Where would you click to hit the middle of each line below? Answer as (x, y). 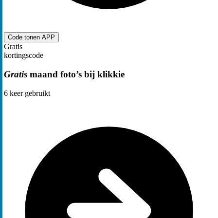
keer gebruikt (29, 93)
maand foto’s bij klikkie (76, 74)
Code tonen (25, 37)
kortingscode (24, 55)
